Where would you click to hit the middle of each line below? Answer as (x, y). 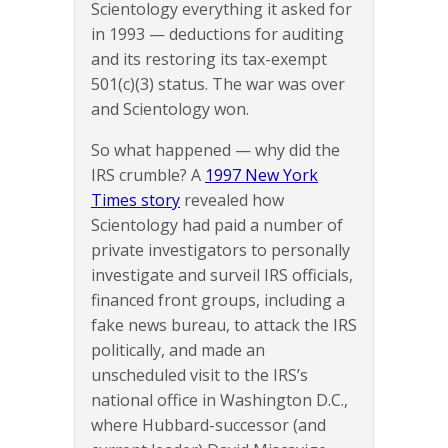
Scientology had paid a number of (217, 225)
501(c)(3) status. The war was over (218, 84)
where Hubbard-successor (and (208, 425)
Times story (135, 200)
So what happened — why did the (215, 150)
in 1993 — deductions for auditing (217, 34)
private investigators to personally (220, 250)
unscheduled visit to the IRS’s (199, 375)
